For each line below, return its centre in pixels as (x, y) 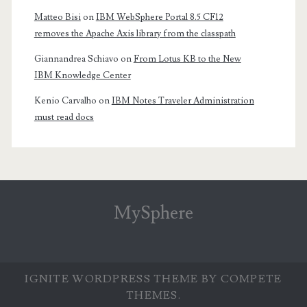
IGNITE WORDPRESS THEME (112, 279)
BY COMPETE (240, 279)
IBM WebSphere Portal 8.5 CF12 (159, 17)
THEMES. (153, 295)
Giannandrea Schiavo (76, 59)
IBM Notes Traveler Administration (183, 101)
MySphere (153, 213)
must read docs (64, 118)
